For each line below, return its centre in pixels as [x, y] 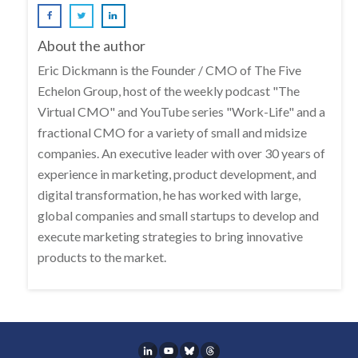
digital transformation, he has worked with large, [169, 194]
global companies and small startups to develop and [178, 215]
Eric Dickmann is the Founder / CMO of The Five [169, 70]
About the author [91, 45]
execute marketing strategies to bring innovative [170, 236]
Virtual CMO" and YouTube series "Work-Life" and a [181, 111]
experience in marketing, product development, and [177, 173]
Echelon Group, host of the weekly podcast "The [169, 90]
